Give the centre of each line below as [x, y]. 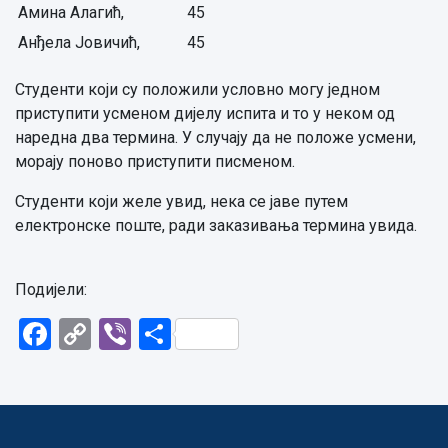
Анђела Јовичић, [79, 42]
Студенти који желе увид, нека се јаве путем [181, 201]
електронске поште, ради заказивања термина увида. [216, 225]
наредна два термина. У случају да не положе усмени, [215, 137]
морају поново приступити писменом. [155, 161]
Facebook [120, 334]
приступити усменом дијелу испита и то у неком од [205, 113]
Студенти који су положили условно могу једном [197, 89]
